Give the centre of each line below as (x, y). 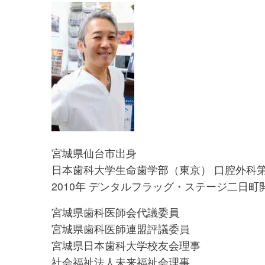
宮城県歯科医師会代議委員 (115, 212)
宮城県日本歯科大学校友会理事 (126, 245)
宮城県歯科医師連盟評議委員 (121, 229)
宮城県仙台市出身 (94, 153)
